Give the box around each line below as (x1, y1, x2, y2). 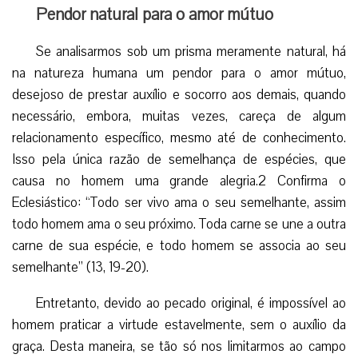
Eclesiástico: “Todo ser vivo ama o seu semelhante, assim (12, 193, 346, 212)
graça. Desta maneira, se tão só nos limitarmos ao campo (12, 336, 346, 356)
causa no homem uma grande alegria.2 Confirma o (12, 171, 346, 190)
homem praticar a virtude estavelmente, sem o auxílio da (12, 315, 346, 334)
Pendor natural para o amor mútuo (36, 2, 273, 26)
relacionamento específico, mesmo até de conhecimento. (12, 128, 346, 147)
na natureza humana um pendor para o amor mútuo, (12, 63, 346, 82)
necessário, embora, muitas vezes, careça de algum (12, 106, 346, 125)
